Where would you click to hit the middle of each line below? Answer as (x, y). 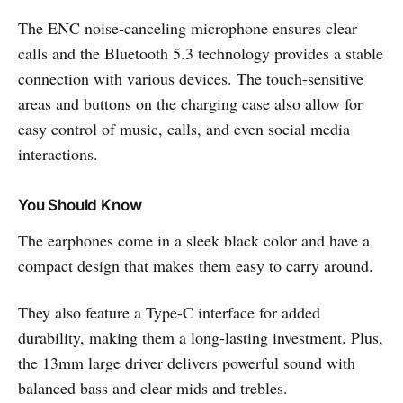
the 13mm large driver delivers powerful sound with (187, 363)
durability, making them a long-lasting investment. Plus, (201, 338)
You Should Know (80, 206)
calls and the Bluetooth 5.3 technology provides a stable (201, 54)
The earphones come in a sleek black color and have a (194, 241)
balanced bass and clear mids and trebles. (153, 388)
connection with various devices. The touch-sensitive (191, 79)
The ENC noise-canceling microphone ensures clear (188, 28)
